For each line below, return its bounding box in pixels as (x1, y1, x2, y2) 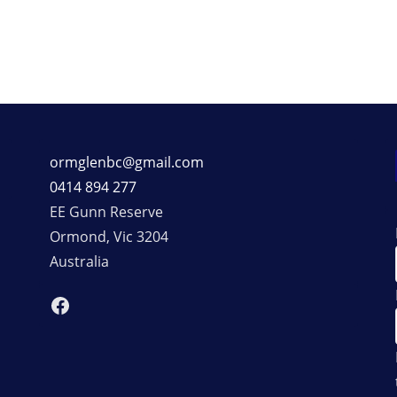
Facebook (49, 289, 148, 319)
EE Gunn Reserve (50, 201, 163, 222)
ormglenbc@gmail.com (50, 152, 204, 172)
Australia (50, 251, 109, 271)
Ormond (50, 226, 106, 246)
